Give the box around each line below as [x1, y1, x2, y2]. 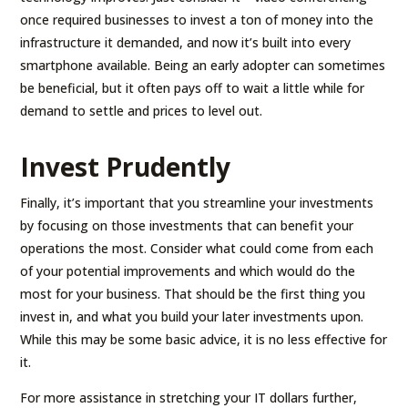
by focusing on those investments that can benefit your [20, 216, 354, 234]
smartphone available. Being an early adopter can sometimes [20, 56, 386, 74]
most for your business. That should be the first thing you [20, 284, 366, 302]
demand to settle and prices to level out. [20, 101, 263, 119]
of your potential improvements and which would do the [20, 261, 356, 280]
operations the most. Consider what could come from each [20, 239, 374, 257]
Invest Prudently [20, 148, 231, 184]
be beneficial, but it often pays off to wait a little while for [20, 78, 365, 97]
